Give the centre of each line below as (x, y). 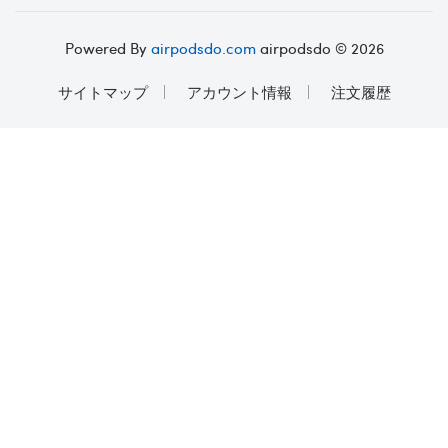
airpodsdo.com (203, 47)
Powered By (107, 47)
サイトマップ (102, 91)
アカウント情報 (239, 91)
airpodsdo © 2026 (319, 47)
